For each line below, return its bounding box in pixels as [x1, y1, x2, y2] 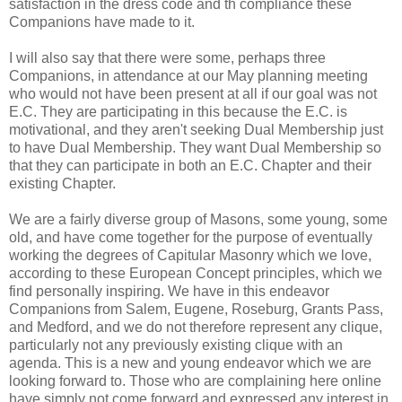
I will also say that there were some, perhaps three [9, 50, 326, 66]
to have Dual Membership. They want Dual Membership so [9, 140, 381, 156]
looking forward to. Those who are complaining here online [9, 373, 381, 389]
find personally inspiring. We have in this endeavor [9, 284, 329, 300]
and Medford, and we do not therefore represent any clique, [9, 319, 382, 336]
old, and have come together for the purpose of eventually [9, 230, 372, 246]
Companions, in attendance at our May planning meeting [9, 68, 368, 84]
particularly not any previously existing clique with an [9, 337, 343, 354]
